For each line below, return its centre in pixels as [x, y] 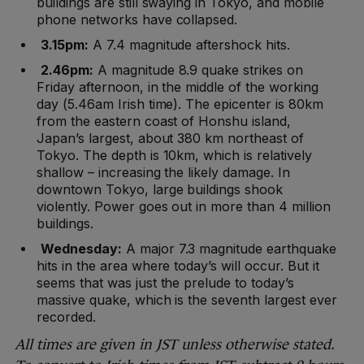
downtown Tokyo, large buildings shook [160, 190]
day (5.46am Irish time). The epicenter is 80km [180, 104]
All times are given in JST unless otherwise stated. [174, 345]
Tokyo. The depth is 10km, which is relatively [174, 156]
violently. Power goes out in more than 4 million [184, 207]
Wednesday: [81, 249]
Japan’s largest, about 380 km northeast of [170, 139]
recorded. [66, 317]
